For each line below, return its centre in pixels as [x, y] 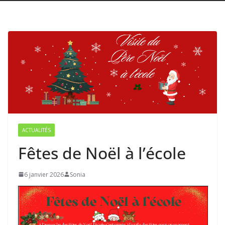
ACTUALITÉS [36, 130]
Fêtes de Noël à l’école [102, 153]
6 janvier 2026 [44, 174]
